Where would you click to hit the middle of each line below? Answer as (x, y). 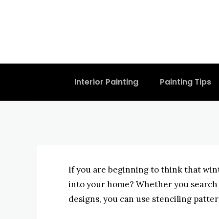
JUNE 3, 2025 (153, 77)
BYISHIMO (102, 76)
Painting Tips (185, 82)
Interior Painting (106, 82)
